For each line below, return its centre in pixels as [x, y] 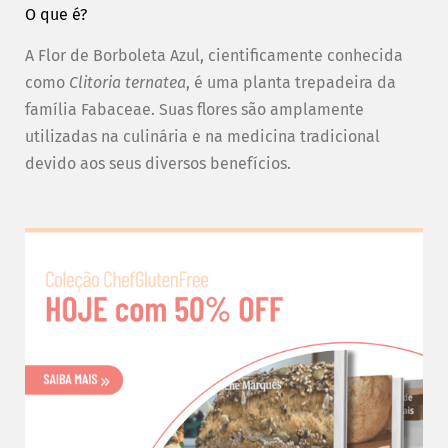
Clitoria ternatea [127, 83]
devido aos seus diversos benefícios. [158, 164]
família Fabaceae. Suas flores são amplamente [194, 110]
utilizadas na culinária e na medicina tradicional [202, 137]
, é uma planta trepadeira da [291, 83]
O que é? [56, 14]
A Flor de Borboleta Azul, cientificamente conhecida [214, 56]
